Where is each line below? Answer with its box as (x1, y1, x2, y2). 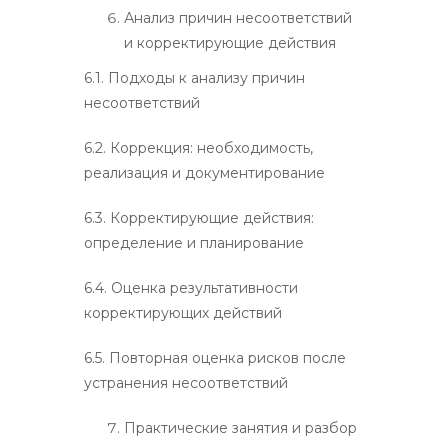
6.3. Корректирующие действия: (84, 208, 314, 227)
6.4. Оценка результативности (84, 278, 298, 297)
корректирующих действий (84, 303, 282, 322)
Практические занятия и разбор (124, 418, 357, 437)
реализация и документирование (84, 163, 325, 182)
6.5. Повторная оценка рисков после (84, 348, 346, 367)
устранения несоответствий (84, 373, 288, 392)
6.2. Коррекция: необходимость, (84, 138, 313, 157)
